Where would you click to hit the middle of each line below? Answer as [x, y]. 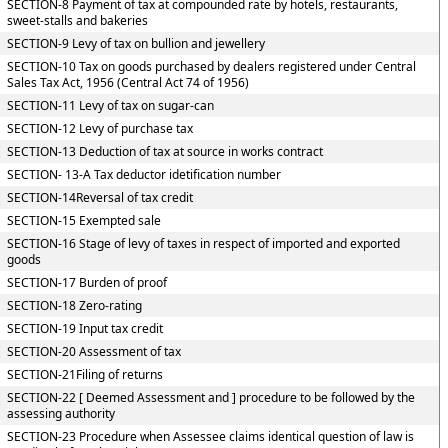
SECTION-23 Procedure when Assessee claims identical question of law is [210, 436]
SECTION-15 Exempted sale [83, 220]
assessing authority [60, 413]
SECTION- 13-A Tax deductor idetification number [143, 174]
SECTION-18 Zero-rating [74, 305]
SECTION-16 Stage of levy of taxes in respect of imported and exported [203, 243]
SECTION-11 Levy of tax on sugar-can [110, 105]
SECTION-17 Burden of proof [86, 282]
